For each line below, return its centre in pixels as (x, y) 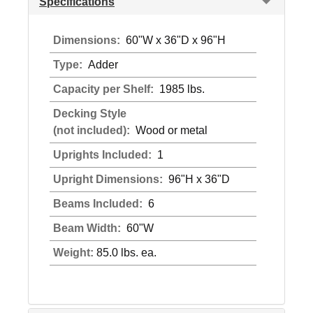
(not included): (93, 130)
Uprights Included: (104, 155)
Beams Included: (99, 204)
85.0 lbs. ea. (125, 253)
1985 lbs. (181, 89)
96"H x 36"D (198, 179)
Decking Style (90, 114)
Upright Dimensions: (109, 179)
